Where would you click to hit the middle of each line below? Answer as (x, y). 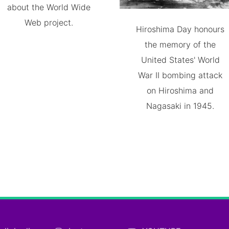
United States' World (180, 60)
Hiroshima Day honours (180, 29)
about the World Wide (49, 7)
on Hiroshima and (180, 91)
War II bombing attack (180, 75)
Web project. (49, 22)
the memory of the (180, 45)
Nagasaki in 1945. (180, 106)
